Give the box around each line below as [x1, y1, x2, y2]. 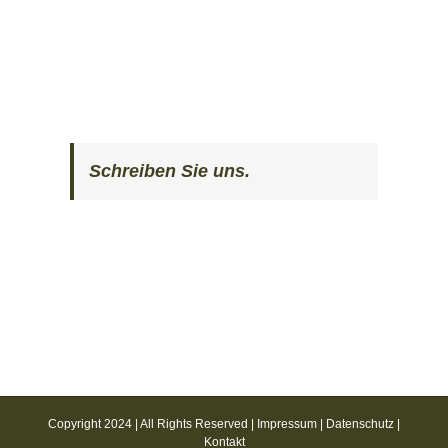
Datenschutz [326, 417, 394, 432]
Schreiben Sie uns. [89, 161, 250, 182]
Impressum [257, 417, 317, 432]
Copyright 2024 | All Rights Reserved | [48, 417, 257, 432]
